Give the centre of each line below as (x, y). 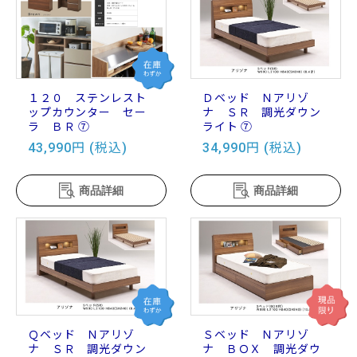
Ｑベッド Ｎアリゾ (81, 335)
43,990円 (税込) (78, 148)
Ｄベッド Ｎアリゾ (256, 98)
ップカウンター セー (87, 113)
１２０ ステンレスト (87, 98)
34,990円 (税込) (252, 148)
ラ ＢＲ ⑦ (59, 127)
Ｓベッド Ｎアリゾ (256, 335)
